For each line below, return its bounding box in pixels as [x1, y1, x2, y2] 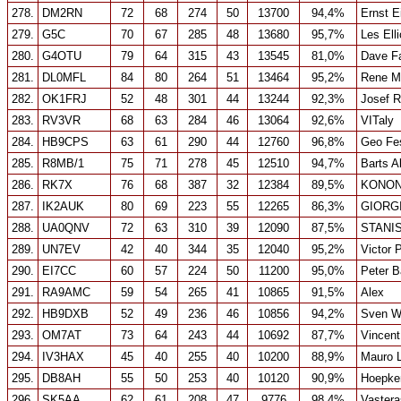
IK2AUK [42, 200, 84, 213]
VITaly [361, 114, 394, 127]
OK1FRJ [42, 92, 87, 106]
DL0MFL [42, 71, 86, 84]
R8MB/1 [42, 157, 84, 170]
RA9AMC [42, 286, 90, 299]
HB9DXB [42, 307, 89, 320]
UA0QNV [42, 221, 90, 235]
